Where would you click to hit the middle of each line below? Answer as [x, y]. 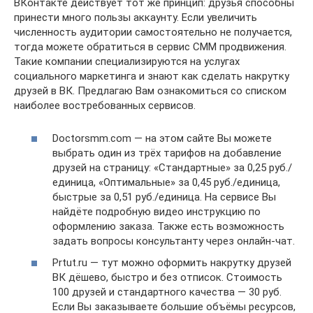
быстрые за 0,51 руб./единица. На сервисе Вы [164, 197]
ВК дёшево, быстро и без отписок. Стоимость [167, 277]
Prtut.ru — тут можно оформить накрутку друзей [172, 263]
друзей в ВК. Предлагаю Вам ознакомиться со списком [150, 91]
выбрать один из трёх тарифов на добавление [167, 153]
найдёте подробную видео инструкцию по [156, 211]
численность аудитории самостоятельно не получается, [153, 32]
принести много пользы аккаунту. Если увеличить [136, 17]
